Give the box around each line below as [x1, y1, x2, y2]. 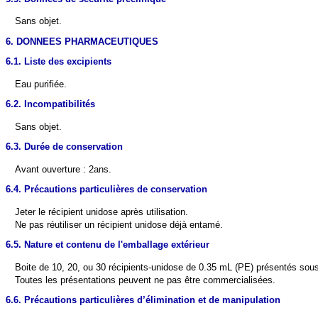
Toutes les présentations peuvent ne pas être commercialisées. [15, 275, 276, 286]
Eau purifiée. [15, 78, 67, 89]
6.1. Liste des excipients [6, 55, 111, 67]
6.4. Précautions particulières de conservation [6, 183, 207, 194]
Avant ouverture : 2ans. [15, 163, 112, 175]
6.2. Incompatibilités [6, 98, 95, 109]
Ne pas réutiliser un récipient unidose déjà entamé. [15, 219, 224, 230]
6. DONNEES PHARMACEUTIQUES [6, 35, 158, 47]
